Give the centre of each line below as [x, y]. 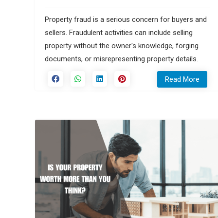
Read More [182, 79]
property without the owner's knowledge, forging [122, 45]
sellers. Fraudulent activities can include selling [119, 32]
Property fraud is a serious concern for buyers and [126, 19]
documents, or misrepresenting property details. [121, 59]
